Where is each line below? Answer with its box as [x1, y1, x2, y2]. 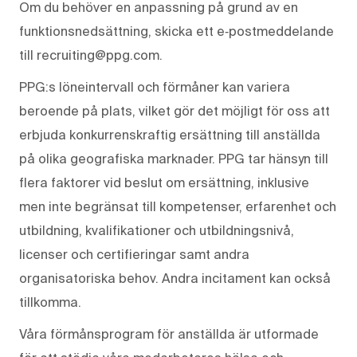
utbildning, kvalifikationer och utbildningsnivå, [19, 222, 294, 237]
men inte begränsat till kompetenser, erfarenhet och [19, 198, 336, 214]
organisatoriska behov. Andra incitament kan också [19, 270, 331, 285]
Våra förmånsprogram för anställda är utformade [19, 326, 319, 341]
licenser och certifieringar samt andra [19, 246, 249, 261]
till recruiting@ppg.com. [19, 47, 163, 62]
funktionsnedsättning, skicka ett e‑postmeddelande [19, 23, 334, 38]
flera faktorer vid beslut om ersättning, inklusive [19, 175, 309, 190]
